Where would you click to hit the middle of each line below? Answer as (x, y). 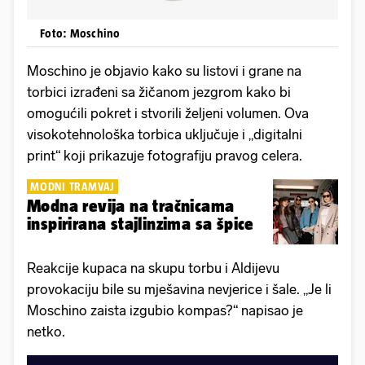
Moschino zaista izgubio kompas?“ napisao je (165, 310)
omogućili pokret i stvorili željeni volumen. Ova (168, 113)
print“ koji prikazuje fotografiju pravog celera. (165, 155)
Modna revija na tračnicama (131, 205)
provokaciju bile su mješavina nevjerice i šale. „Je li (179, 289)
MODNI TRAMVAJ (73, 186)
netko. (46, 331)
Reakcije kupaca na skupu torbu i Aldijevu (153, 268)
